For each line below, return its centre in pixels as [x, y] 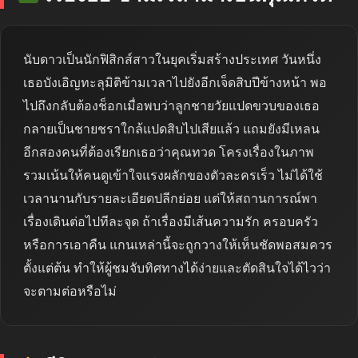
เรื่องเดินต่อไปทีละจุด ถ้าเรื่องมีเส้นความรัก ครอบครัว [171, 221]
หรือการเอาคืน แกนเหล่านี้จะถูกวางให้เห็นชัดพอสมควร [178, 245]
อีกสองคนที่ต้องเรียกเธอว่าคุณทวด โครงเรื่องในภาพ [169, 152]
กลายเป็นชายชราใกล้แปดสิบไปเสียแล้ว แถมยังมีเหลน [171, 129]
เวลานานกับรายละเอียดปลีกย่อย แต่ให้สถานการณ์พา [170, 198]
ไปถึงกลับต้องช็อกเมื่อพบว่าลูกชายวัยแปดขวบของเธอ [171, 105]
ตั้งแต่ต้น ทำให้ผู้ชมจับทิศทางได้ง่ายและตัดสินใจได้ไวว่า [177, 268]
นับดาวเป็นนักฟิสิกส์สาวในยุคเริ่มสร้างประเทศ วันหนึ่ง [172, 59]
